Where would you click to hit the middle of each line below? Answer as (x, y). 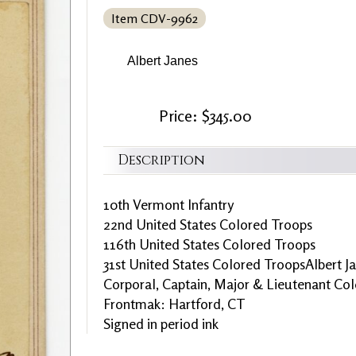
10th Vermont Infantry (168, 204)
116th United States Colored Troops (209, 244)
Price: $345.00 (205, 116)
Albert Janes (163, 61)
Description (161, 160)
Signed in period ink (161, 323)
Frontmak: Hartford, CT (174, 304)
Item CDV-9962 (155, 18)
